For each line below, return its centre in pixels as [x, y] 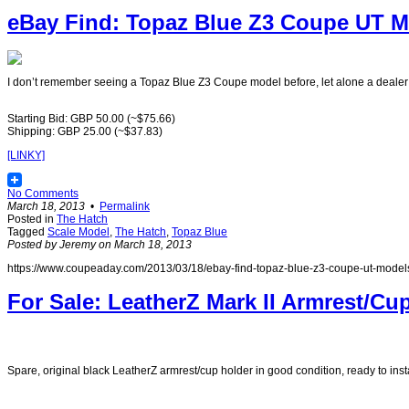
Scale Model [79, 232]
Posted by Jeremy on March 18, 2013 [100, 245]
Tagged [27, 232]
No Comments [43, 194]
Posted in [32, 220]
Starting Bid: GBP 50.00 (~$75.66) [91, 119]
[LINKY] [26, 156]
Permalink [125, 207]
